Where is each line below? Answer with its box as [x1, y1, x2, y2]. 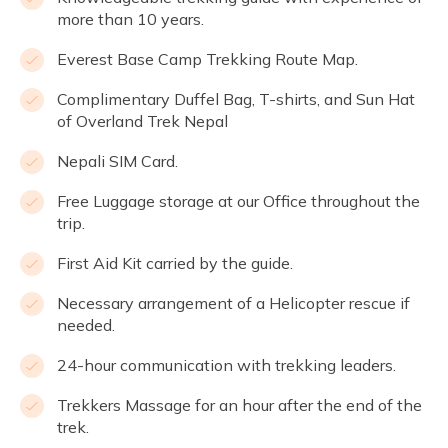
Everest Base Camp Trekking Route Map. [57, 49, 358, 70]
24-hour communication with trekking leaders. [57, 355, 396, 376]
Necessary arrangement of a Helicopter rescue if [57, 293, 410, 314]
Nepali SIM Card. [57, 151, 178, 172]
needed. [57, 315, 115, 336]
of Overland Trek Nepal [57, 111, 228, 132]
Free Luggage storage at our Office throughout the [57, 191, 420, 212]
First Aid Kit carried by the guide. [57, 253, 293, 274]
